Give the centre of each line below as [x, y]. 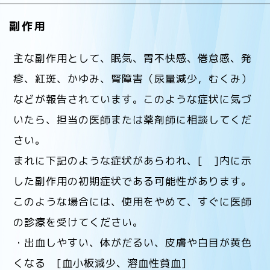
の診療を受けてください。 [79, 222]
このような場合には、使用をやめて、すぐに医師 [133, 201]
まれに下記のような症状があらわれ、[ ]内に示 [133, 160]
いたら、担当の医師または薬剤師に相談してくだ [133, 119]
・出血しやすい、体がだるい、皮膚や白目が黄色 [133, 242]
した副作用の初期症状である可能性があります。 [133, 181]
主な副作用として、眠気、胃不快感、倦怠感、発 [133, 58]
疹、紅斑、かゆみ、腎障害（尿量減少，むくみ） [133, 78]
